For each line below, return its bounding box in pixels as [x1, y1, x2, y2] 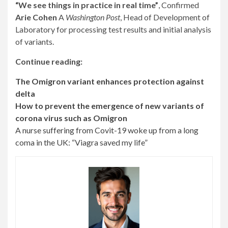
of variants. [15, 37, 54, 47]
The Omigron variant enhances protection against [15, 76, 204, 87]
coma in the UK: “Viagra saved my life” [15, 137, 148, 148]
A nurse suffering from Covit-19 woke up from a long [15, 125, 198, 135]
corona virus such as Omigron [15, 113, 127, 123]
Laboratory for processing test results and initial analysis [15, 24, 211, 35]
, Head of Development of [120, 12, 210, 22]
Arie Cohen [15, 12, 57, 22]
